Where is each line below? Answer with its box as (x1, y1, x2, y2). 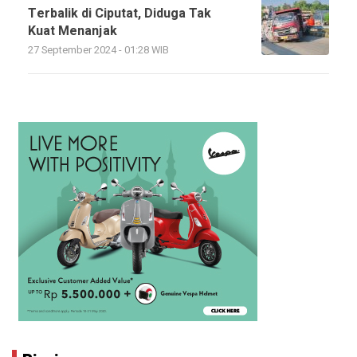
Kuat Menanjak (28, 21, 117, 41)
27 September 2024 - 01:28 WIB (28, 42, 169, 57)
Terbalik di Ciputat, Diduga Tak (28, 3, 211, 23)
